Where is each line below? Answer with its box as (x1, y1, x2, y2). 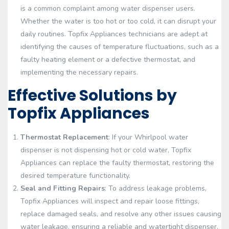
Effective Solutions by (8, 85, 177, 106)
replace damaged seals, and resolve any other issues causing (20, 209, 221, 219)
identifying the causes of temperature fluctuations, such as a (20, 42, 219, 52)
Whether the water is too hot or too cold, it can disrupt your (20, 16, 216, 26)
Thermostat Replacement (20, 132, 108, 142)
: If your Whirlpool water (108, 132, 188, 142)
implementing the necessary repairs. (20, 67, 138, 77)
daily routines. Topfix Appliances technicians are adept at (20, 29, 208, 39)
